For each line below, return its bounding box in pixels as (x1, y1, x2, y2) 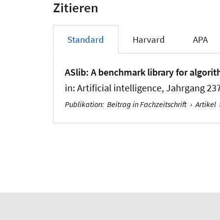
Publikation (65, 99, 103, 110)
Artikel (195, 99, 216, 110)
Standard (67, 33, 104, 45)
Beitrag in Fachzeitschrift (107, 99, 187, 110)
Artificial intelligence (77, 82, 162, 94)
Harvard (132, 33, 165, 45)
